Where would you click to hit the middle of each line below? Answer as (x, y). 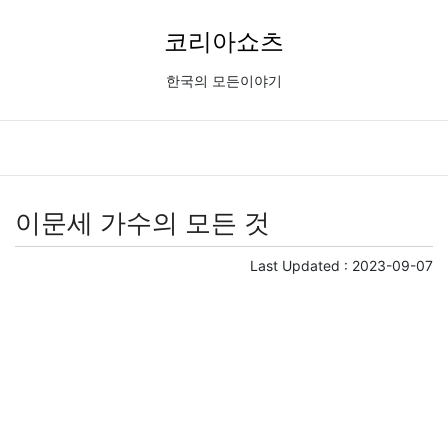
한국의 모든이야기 (224, 81)
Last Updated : (301, 265)
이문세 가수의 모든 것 (142, 223)
